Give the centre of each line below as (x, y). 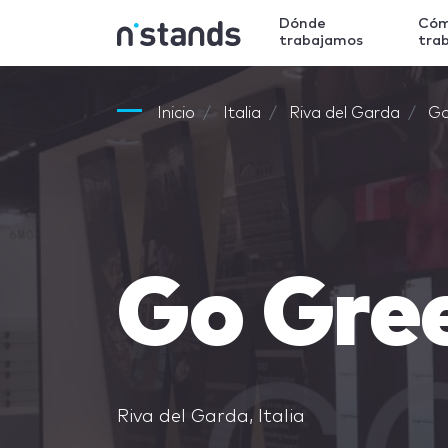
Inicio (176, 113)
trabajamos (321, 41)
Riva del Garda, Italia (211, 417)
